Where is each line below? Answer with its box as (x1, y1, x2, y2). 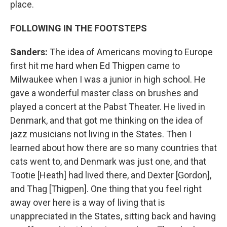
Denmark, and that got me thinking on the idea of (10, 115, 203, 126)
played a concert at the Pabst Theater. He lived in (10, 101, 205, 112)
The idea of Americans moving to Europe (48, 46, 213, 57)
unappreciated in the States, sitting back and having (10, 210, 216, 221)
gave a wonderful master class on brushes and (10, 87, 198, 98)
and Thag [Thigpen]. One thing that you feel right (10, 183, 202, 194)
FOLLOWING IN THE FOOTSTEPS (10, 22, 147, 33)
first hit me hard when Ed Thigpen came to (10, 60, 180, 71)
